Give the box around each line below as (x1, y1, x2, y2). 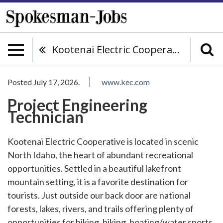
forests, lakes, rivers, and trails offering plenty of (7, 203, 194, 214)
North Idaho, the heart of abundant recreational (7, 149, 193, 160)
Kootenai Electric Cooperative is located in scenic (7, 136, 199, 147)
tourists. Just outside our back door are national (7, 190, 191, 201)
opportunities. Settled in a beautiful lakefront (7, 163, 181, 174)
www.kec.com (102, 77, 150, 87)
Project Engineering (7, 95, 147, 114)
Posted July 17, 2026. (7, 77, 80, 87)
